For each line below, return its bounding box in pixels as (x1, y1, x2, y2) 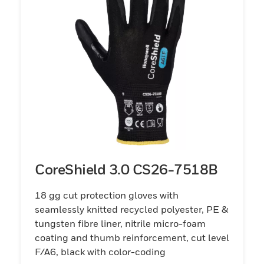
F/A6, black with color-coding (35, 245, 166, 258)
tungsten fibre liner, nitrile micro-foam (35, 217, 206, 229)
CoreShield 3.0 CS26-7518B (35, 160, 218, 177)
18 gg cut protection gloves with (35, 189, 179, 201)
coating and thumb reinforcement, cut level (35, 231, 229, 243)
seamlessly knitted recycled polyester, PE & (35, 203, 228, 215)
